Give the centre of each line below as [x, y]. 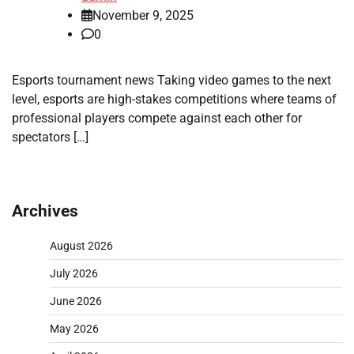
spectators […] [50, 137]
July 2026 [74, 273]
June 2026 [76, 301]
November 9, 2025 [143, 15]
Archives [45, 211]
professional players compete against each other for [157, 118]
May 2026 [74, 328]
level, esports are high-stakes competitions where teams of [174, 99]
